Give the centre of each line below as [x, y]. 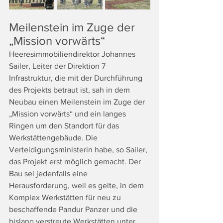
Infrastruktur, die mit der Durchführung [77, 78]
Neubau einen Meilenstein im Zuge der [78, 102]
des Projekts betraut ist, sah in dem [70, 90]
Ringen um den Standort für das [65, 126]
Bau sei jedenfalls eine [49, 173]
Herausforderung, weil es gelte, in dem [77, 185]
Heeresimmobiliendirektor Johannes [73, 54]
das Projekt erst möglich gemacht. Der [76, 162]
